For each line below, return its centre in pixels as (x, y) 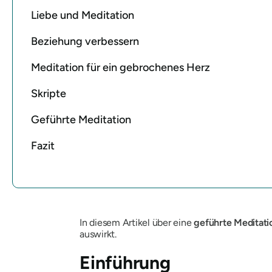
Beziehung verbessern (85, 41)
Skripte (49, 93)
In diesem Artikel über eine (137, 222)
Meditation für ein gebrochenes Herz (121, 67)
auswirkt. (98, 234)
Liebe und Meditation (83, 15)
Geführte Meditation (81, 119)
